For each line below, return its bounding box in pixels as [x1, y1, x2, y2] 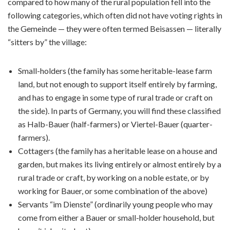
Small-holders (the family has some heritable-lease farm [18, 66, 212, 76]
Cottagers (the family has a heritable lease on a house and [18, 146, 217, 156]
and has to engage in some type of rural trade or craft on [18, 92, 213, 103]
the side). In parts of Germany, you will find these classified [18, 106, 221, 116]
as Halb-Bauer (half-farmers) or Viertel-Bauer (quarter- [18, 119, 213, 129]
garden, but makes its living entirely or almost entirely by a [18, 159, 221, 169]
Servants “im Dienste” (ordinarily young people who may [18, 199, 213, 209]
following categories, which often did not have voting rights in [8, 10, 222, 21]
